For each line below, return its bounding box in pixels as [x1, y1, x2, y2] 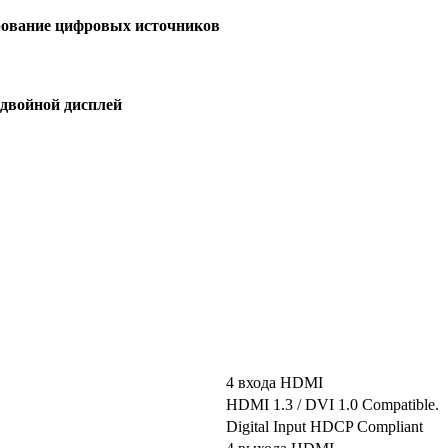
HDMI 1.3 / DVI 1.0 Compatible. [226, 395, 439, 413]
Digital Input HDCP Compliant [226, 417, 423, 435]
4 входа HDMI [226, 373, 323, 391]
